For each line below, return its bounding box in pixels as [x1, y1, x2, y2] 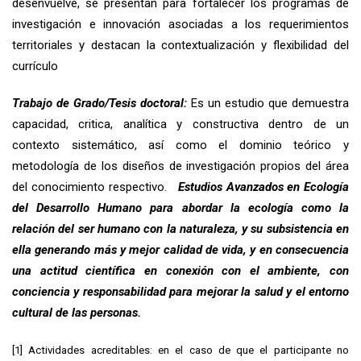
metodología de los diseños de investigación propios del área [12, 158, 349, 173]
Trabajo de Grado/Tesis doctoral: [12, 95, 191, 110]
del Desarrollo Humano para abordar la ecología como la [12, 200, 349, 215]
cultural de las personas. [12, 305, 141, 320]
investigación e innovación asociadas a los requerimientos [12, 16, 349, 31]
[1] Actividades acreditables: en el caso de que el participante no [12, 343, 349, 356]
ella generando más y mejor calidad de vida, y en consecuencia [12, 242, 349, 257]
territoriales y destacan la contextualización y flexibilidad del [12, 37, 349, 52]
